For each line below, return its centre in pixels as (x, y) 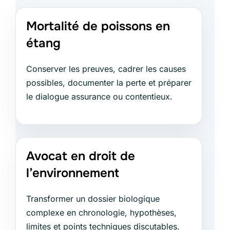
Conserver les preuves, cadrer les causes (106, 69)
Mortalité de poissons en (98, 26)
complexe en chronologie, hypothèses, (101, 212)
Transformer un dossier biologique (93, 198)
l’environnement (73, 173)
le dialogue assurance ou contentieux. (99, 96)
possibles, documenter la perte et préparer (109, 82)
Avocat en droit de (81, 156)
